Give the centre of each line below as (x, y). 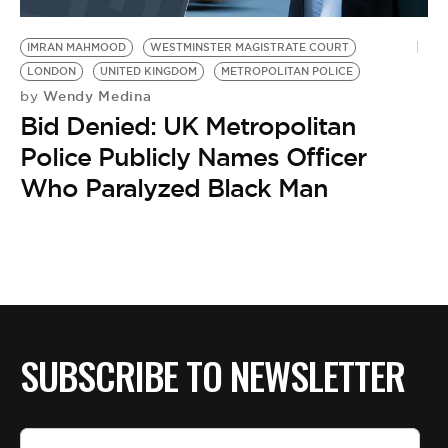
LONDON (51, 71)
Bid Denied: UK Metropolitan (188, 125)
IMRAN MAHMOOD (76, 47)
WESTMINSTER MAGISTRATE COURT (249, 47)
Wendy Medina (95, 95)
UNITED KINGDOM (148, 71)
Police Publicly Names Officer (193, 156)
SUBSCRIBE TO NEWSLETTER (212, 375)
